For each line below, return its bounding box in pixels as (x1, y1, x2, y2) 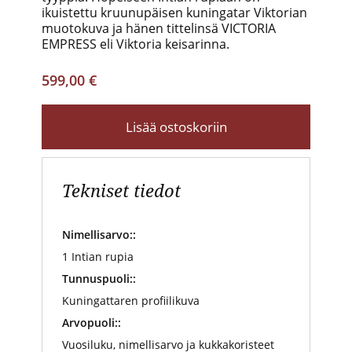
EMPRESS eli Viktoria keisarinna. (42, 35, 229, 53)
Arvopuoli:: (62, 314, 121, 330)
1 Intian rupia (62, 248, 134, 264)
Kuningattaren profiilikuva (62, 292, 200, 308)
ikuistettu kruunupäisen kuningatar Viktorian (42, 3, 307, 21)
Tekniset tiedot (62, 178, 181, 202)
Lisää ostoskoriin (125, 117, 227, 136)
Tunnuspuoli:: (62, 270, 136, 286)
